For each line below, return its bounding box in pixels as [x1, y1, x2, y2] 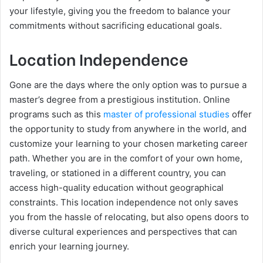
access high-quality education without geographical [9, 181, 224, 193]
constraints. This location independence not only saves [9, 196, 238, 208]
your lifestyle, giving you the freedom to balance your [9, 5, 231, 17]
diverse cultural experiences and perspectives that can [9, 225, 237, 237]
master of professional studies [103, 108, 230, 120]
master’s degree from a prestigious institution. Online [9, 93, 230, 105]
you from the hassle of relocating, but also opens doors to [9, 211, 249, 222]
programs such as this [9, 108, 103, 120]
